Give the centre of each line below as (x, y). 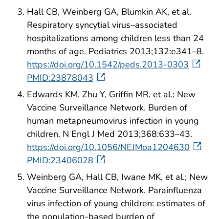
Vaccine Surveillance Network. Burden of (107, 107)
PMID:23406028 (60, 160)
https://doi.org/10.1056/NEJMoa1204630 (108, 147)
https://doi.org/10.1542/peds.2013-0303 (108, 65)
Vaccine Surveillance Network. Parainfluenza (114, 190)
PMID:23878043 (60, 78)
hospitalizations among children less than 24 (115, 38)
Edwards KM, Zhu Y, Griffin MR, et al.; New (111, 94)
